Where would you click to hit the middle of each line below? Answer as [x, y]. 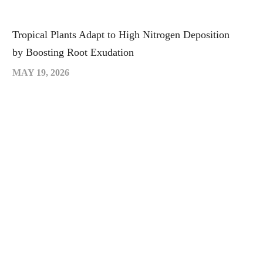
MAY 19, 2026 [41, 73]
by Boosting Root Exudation [73, 52]
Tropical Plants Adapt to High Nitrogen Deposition [121, 35]
